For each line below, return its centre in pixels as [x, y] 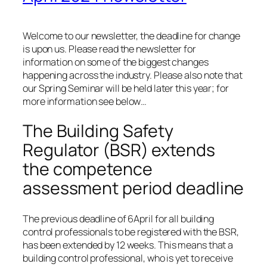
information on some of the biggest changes [116, 62]
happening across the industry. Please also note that [133, 75]
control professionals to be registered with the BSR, [131, 232]
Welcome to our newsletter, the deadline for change [131, 35]
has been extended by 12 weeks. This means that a [128, 245]
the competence [88, 169]
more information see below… [85, 101]
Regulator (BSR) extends [119, 150]
